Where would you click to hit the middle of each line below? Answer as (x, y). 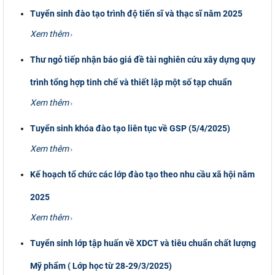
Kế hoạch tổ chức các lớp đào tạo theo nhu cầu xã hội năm (143, 174)
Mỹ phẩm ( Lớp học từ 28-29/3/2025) (101, 265)
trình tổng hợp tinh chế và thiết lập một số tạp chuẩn (131, 82)
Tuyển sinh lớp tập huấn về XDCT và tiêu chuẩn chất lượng (143, 243)
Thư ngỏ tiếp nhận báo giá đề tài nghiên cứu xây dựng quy (143, 59)
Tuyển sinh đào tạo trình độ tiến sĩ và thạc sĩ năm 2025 (137, 13)
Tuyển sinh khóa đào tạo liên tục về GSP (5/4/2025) (130, 128)
